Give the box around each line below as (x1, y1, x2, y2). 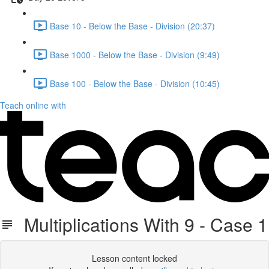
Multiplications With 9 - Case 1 (14, 211, 268, 237)
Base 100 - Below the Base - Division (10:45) (50, 77, 220, 89)
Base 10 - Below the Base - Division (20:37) (50, 19, 215, 32)
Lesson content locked (92, 252, 177, 264)
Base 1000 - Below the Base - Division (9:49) (50, 48, 220, 61)
